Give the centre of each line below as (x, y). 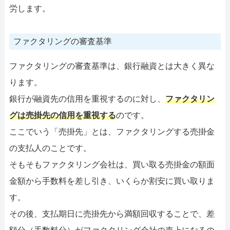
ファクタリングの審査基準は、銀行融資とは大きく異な (112, 66)
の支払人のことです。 (50, 148)
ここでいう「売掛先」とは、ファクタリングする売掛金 (112, 131)
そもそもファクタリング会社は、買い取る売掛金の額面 (112, 164)
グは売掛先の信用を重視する (62, 115)
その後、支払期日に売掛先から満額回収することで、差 (112, 214)
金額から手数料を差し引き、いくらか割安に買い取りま (112, 181)
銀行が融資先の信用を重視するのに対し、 (87, 99)
